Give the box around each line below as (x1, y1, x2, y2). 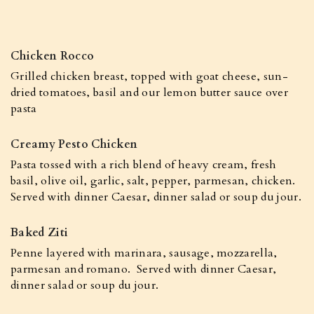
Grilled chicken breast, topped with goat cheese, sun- (11, 69, 288, 84)
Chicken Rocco (11, 48, 95, 64)
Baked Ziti (11, 225, 69, 240)
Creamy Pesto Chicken (11, 137, 138, 152)
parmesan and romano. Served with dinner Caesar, (11, 261, 277, 277)
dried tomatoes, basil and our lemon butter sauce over (11, 85, 288, 100)
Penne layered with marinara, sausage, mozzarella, (11, 245, 278, 261)
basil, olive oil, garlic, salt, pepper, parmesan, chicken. (11, 173, 299, 189)
